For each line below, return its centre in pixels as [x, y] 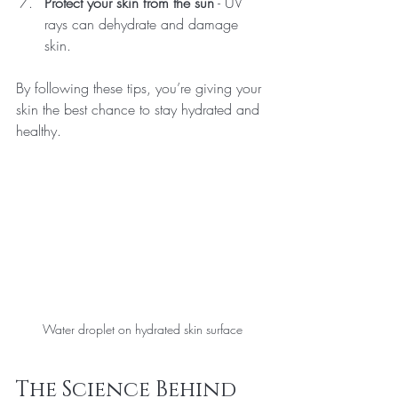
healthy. [39, 131]
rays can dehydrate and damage [143, 24]
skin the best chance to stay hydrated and [140, 109]
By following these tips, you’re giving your [141, 88]
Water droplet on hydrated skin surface [142, 329]
